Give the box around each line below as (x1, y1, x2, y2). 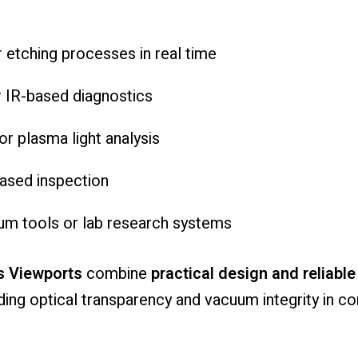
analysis (105, 127, 160, 151)
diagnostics (72, 85, 153, 109)
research (106, 212, 173, 236)
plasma (17, 127, 72, 151)
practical (150, 262, 218, 286)
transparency (81, 288, 176, 312)
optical (29, 288, 82, 312)
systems (172, 212, 232, 236)
